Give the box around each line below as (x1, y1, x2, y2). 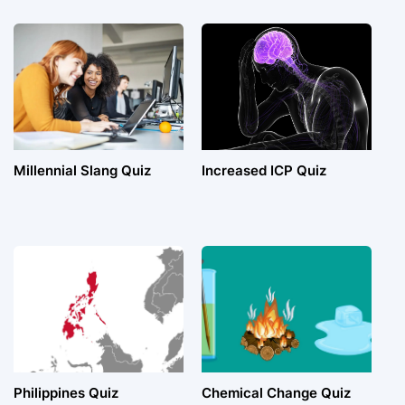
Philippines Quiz (14, 384, 118, 402)
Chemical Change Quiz (201, 384, 351, 402)
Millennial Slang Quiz (14, 162, 151, 180)
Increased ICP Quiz (201, 162, 326, 180)
